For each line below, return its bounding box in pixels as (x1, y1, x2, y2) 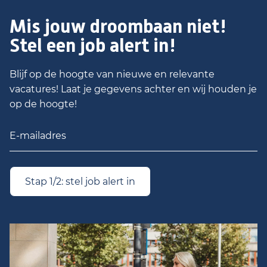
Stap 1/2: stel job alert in (25, 176, 135, 187)
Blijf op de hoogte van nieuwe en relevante (10, 69, 215, 80)
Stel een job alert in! (10, 34, 176, 57)
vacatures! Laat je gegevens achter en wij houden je (10, 83, 257, 95)
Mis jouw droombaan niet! (10, 15, 227, 38)
